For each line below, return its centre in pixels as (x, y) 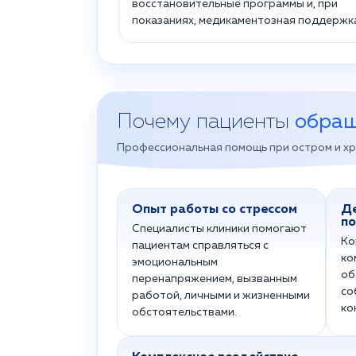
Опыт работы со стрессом (215, 210)
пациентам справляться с (200, 246)
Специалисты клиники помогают (219, 229)
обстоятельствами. (184, 312)
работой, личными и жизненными (221, 296)
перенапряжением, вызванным (215, 279)
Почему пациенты (206, 122)
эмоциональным (175, 262)
